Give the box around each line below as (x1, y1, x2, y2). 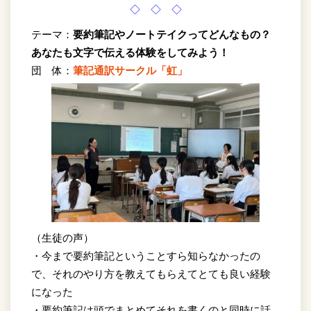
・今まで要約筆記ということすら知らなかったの (31, 249, 260, 262)
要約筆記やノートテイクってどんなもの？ (73, 28, 271, 40)
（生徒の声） (31, 231, 94, 244)
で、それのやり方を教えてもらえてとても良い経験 (31, 267, 271, 280)
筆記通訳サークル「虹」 (73, 64, 187, 76)
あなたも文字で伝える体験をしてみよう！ (31, 46, 229, 58)
